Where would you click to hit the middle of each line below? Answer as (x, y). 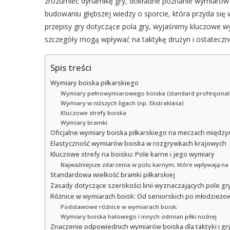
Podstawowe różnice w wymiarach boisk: (119, 206)
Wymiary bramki (84, 122)
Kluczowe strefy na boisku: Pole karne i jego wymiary (132, 154)
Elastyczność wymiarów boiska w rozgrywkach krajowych (138, 143)
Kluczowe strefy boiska (93, 112)
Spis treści (71, 68)
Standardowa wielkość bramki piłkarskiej (113, 175)
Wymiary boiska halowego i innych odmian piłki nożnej (138, 216)
